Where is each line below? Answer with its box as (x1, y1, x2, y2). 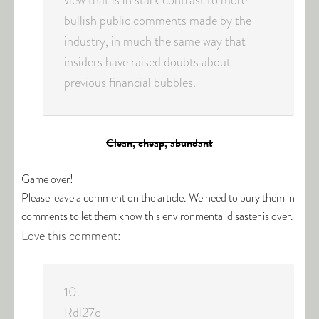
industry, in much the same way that (64, 32, 246, 51)
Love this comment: (21, 226, 121, 245)
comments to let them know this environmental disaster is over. (21, 208, 293, 224)
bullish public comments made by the (64, 11, 251, 30)
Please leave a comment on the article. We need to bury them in (21, 189, 295, 206)
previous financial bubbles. (64, 73, 196, 92)
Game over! (21, 171, 73, 187)
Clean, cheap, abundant (106, 135, 213, 152)
